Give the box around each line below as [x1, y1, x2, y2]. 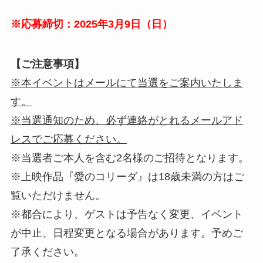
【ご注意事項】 [10, 58, 85, 70]
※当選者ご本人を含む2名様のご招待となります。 [10, 152, 249, 164]
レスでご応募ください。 [10, 133, 127, 146]
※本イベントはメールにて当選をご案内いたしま [10, 77, 243, 89]
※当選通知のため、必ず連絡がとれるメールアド [10, 114, 243, 127]
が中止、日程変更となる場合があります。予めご [10, 227, 243, 240]
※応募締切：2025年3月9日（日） [10, 18, 173, 31]
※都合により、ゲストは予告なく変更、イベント [10, 208, 243, 221]
